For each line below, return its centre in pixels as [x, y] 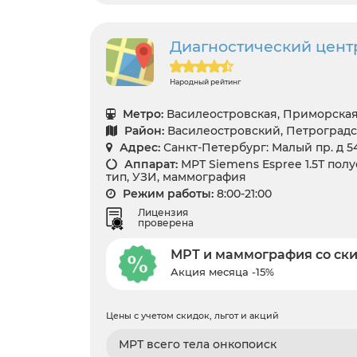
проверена [166, 222]
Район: [143, 130]
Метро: [141, 114]
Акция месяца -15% [222, 272]
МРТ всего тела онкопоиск [198, 345]
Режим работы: [167, 193]
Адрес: [138, 147]
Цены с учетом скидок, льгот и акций [192, 316]
